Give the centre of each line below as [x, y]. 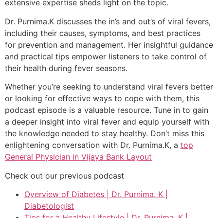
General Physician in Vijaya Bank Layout [78, 157]
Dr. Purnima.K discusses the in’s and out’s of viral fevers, [108, 21]
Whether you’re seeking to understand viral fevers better [109, 87]
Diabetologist [49, 206]
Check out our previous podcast [64, 175]
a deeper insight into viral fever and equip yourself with [107, 122]
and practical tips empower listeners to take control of [106, 56]
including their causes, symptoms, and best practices [103, 33]
